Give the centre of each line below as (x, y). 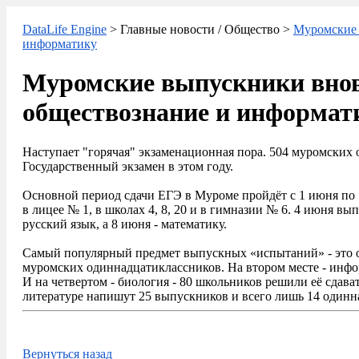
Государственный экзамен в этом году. (128, 166)
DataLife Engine (65, 29)
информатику (60, 44)
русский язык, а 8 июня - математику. (125, 224)
